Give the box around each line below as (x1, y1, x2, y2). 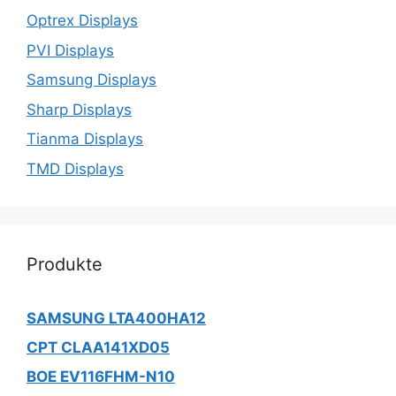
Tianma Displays (27, 130, 143, 148)
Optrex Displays (27, 11, 138, 30)
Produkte (27, 253, 103, 275)
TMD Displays (27, 159, 124, 178)
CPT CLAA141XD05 (27, 338, 170, 356)
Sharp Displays (27, 100, 132, 118)
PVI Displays (27, 41, 114, 59)
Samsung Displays (27, 71, 156, 89)
